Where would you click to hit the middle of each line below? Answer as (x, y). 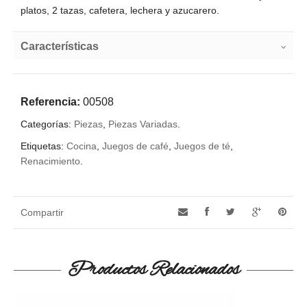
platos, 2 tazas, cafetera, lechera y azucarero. (120, 11)
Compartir (42, 213)
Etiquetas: (44, 146)
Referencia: (52, 102)
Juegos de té (202, 146)
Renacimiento (50, 161)
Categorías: (47, 124)
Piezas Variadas (143, 124)
